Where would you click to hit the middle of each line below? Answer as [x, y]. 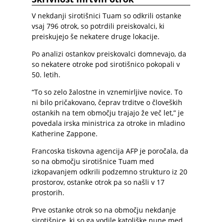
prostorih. [48, 193]
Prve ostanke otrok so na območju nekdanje [104, 210]
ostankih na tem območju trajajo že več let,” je [108, 113]
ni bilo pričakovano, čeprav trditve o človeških [107, 102]
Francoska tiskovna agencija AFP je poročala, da [110, 151]
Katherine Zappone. [65, 134]
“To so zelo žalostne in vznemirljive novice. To [107, 92]
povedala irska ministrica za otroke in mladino [108, 123]
